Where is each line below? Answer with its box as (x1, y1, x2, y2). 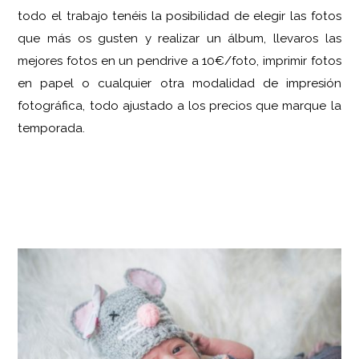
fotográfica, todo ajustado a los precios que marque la (18, 99, 341, 114)
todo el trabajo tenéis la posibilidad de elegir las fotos (18, 9, 341, 24)
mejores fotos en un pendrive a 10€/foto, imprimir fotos (18, 54, 341, 69)
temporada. (18, 121, 86, 136)
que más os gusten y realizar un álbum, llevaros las (18, 31, 341, 46)
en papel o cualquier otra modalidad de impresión (18, 76, 341, 91)
